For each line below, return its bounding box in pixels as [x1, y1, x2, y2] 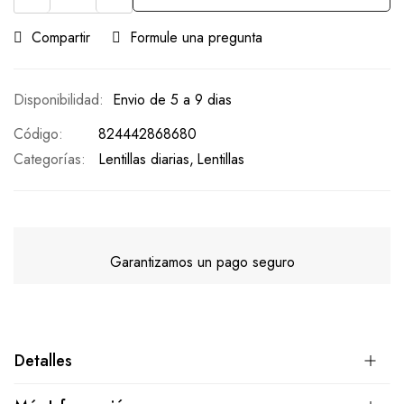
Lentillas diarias [98, 148, 189, 170]
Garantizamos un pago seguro [109, 251, 295, 272]
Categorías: [14, 148, 86, 170]
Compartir [32, 26, 90, 48]
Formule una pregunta [130, 26, 262, 48]
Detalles [14, 348, 72, 372]
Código [14, 123, 59, 144]
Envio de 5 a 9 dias [113, 88, 232, 110]
